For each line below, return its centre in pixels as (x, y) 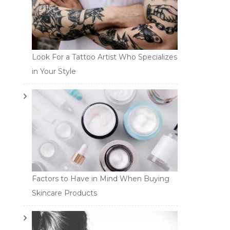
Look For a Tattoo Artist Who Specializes (104, 57)
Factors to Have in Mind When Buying (101, 179)
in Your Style (54, 72)
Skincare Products (64, 193)
